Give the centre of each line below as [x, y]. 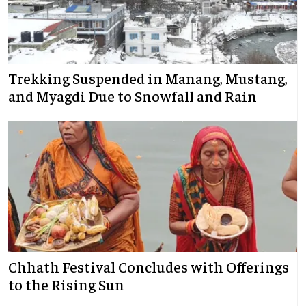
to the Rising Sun [66, 284]
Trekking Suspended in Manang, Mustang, [148, 78]
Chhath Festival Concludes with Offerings [149, 267]
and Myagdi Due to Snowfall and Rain [133, 96]
